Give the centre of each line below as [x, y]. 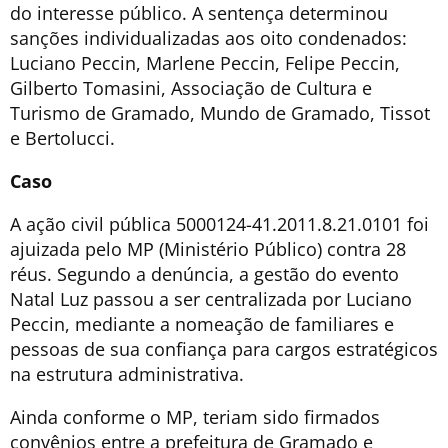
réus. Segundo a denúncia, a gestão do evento [204, 274]
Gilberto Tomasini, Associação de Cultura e [191, 88]
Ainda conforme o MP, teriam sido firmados [195, 417]
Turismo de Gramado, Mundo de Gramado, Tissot [220, 113]
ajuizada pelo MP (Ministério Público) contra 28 [208, 249]
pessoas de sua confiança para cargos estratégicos [224, 349]
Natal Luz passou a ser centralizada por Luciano [211, 299]
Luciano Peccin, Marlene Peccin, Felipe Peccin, [205, 63]
